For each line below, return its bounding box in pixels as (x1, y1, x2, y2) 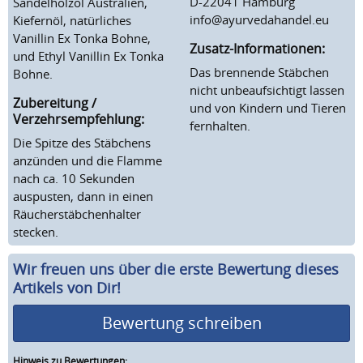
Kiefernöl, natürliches (13, 11, 131, 28)
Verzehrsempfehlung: (13, 109, 144, 128)
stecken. (13, 223, 58, 240)
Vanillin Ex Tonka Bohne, (13, 29, 151, 46)
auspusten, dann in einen (13, 187, 153, 204)
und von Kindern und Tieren (190, 99, 346, 116)
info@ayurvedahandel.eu (190, 11, 329, 28)
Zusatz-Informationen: (190, 39, 325, 58)
